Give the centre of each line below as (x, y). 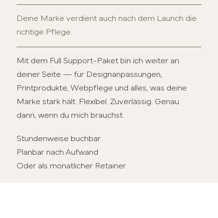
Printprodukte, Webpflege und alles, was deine (102, 89)
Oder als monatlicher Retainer (72, 166)
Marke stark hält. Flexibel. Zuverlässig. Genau (98, 102)
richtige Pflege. (45, 32)
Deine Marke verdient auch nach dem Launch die (107, 18)
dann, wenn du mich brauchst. (71, 116)
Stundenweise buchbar (59, 139)
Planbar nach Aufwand (58, 153)
